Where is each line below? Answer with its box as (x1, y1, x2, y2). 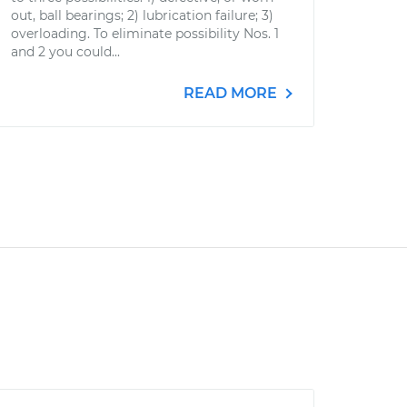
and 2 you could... (11, 44, 120, 60)
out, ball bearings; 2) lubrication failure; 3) (11, 7, 273, 24)
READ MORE (184, 84, 281, 102)
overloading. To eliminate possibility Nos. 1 (11, 25, 279, 42)
